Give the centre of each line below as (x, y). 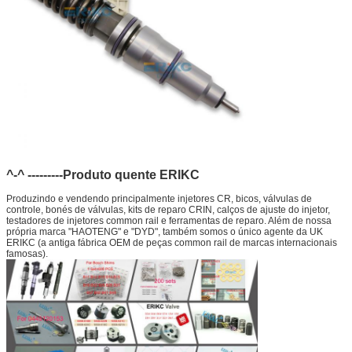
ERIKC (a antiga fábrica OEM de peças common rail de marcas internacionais (172, 242)
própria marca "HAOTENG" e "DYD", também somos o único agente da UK (165, 231)
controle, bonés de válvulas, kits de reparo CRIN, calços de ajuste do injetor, (168, 209)
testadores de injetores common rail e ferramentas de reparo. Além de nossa (169, 220)
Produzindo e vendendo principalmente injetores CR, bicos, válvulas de (159, 198)
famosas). (27, 253)
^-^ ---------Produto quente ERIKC (103, 174)
